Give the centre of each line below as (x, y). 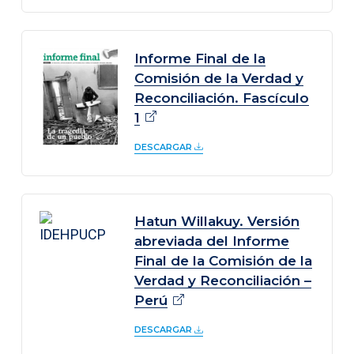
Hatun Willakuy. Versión (217, 221)
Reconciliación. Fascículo (222, 97)
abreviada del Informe (212, 241)
